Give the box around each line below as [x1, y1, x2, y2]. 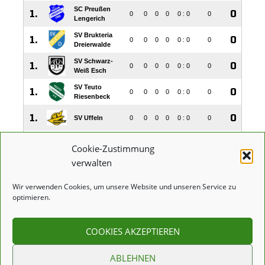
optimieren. [12, 192, 50, 202]
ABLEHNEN [109, 251, 156, 264]
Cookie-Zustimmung [72, 143, 154, 154]
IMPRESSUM [17, 250, 71, 263]
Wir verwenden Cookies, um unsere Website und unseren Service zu [12, 182, 236, 192]
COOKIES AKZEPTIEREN [85, 225, 180, 237]
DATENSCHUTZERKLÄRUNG [88, 250, 211, 263]
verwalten [72, 157, 112, 169]
